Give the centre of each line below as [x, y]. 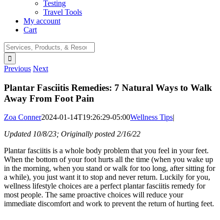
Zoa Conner [23, 117]
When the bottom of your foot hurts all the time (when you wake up [109, 160]
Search [14, 46]
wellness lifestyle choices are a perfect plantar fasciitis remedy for [105, 186]
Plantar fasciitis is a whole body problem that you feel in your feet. [106, 151]
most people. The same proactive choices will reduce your [94, 195]
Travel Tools [63, 12]
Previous [17, 69]
